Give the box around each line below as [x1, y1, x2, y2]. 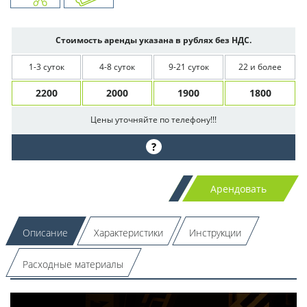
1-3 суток [28, 60, 64, 73]
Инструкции [188, 225, 241, 239]
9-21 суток [168, 60, 209, 73]
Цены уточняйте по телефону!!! [90, 113, 217, 125]
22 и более [238, 60, 282, 73]
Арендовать [210, 182, 267, 195]
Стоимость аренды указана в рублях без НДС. [56, 34, 251, 46]
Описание [22, 225, 68, 239]
